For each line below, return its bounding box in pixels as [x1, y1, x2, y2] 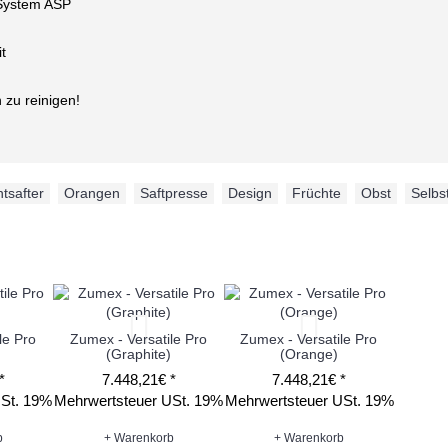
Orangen [64, 185, 120, 202]
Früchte [292, 185, 341, 202]
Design [228, 185, 272, 202]
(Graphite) [105, 346, 171, 363]
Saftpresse [140, 185, 208, 202]
